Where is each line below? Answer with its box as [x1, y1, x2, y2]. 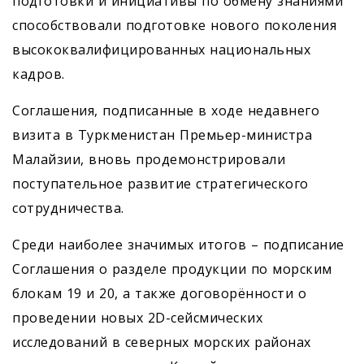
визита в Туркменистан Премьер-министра [12, 126, 312, 144]
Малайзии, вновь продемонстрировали [12, 150, 285, 168]
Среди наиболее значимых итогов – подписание [12, 236, 344, 253]
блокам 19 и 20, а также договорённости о [12, 284, 306, 302]
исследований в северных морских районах [12, 333, 311, 351]
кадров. [12, 65, 65, 83]
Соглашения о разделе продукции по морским [12, 260, 332, 278]
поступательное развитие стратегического [12, 175, 309, 193]
